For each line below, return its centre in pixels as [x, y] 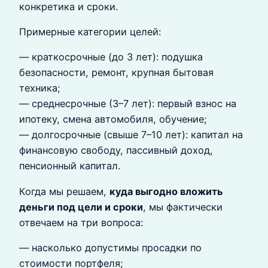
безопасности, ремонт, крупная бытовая [116, 73]
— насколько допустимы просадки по [110, 247]
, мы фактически [183, 207]
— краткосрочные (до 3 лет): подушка [111, 57]
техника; [40, 88]
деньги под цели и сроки [81, 207]
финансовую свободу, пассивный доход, [116, 150]
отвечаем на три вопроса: [81, 222]
